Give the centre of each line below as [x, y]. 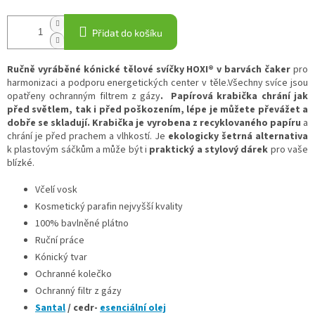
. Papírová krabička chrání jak [234, 97]
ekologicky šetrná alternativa [238, 137]
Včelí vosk [56, 190]
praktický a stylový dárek [209, 150]
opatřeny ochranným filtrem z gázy [84, 97]
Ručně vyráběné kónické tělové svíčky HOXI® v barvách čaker [149, 70]
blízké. [21, 163]
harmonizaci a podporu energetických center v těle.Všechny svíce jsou [157, 83]
